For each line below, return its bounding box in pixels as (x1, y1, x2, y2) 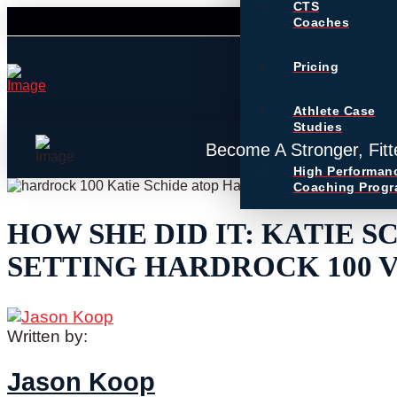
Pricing (292, 58, 339, 74)
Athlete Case (292, 103, 376, 118)
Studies (292, 119, 343, 134)
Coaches (292, 14, 350, 29)
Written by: (7, 327, 88, 346)
